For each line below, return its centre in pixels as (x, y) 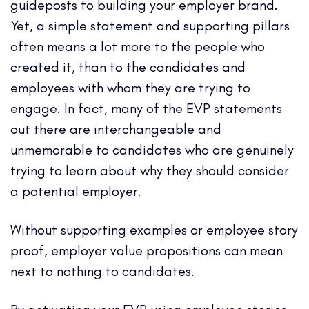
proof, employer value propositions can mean (147, 250)
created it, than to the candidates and (128, 67)
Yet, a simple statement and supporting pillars (150, 25)
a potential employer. (78, 191)
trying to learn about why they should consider (150, 170)
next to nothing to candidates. (102, 271)
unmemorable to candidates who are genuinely (152, 149)
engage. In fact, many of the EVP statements (146, 108)
